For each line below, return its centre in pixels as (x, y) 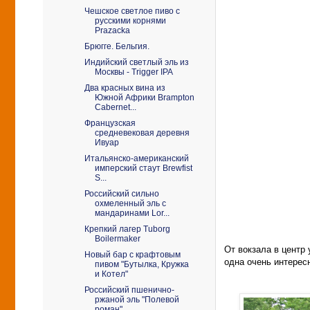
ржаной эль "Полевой (137, 300)
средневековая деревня (142, 133)
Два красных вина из (125, 88)
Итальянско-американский (136, 158)
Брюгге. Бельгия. (117, 46)
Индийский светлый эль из (136, 62)
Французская (110, 123)
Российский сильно (121, 194)
